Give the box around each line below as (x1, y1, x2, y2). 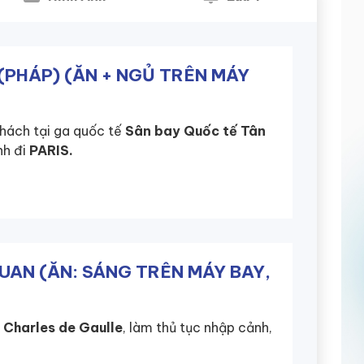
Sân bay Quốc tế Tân (122, 122, 266, 139)
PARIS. (29, 141, 73, 158)
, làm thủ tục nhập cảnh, (123, 319, 272, 336)
